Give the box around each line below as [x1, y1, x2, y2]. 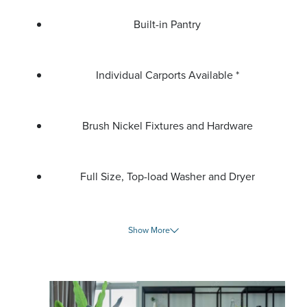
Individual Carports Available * [95, 67, 239, 83]
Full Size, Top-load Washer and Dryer [79, 169, 255, 184]
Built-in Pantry [134, 16, 201, 32]
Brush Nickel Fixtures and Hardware [82, 118, 253, 134]
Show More [128, 224, 171, 236]
